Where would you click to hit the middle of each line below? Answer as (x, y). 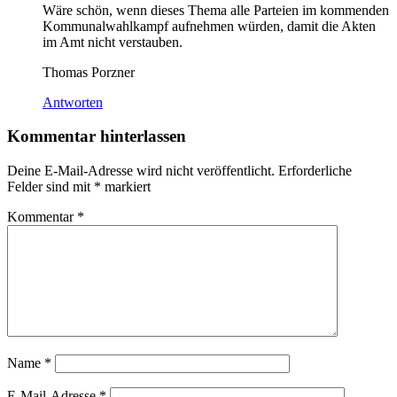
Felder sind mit (51, 187)
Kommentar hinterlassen (97, 136)
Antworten (73, 102)
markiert (126, 187)
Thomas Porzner (89, 72)
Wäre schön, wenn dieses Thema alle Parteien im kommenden (216, 10)
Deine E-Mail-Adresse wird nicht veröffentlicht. (141, 171)
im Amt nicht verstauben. (113, 42)
